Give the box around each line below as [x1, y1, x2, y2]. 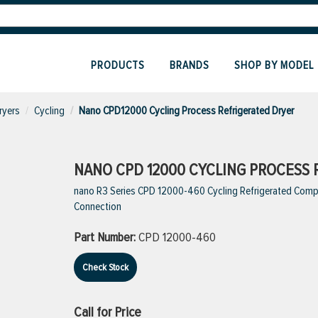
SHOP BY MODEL [234, 58, 314, 72]
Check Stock [82, 261, 128, 273]
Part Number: [74, 229, 138, 245]
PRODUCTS [91, 58, 145, 72]
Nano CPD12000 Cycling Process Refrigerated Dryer [79, 104, 294, 118]
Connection [74, 199, 121, 214]
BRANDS [170, 58, 209, 72]
